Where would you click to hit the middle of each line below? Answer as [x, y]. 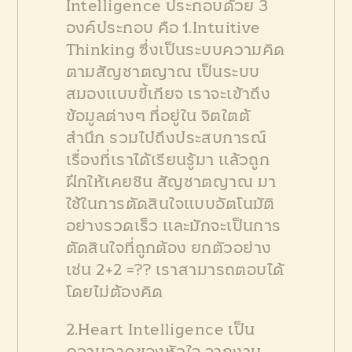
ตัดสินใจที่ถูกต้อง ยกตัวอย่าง [169, 249]
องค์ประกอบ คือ [122, 29]
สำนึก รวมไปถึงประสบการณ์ [166, 139]
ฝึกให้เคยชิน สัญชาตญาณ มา [171, 183]
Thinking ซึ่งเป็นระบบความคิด [175, 51]
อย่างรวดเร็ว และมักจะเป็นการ [173, 227]
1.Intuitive [220, 29]
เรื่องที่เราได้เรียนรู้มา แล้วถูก [168, 161]
